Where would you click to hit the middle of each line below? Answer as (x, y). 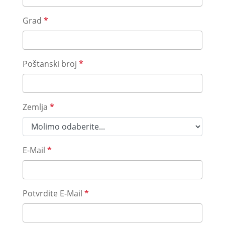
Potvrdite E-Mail (53, 193)
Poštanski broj (50, 64)
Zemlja (36, 107)
